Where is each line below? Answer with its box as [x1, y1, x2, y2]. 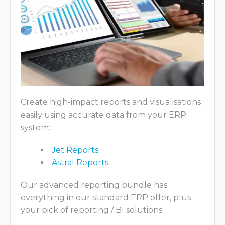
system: [21, 122, 50, 132]
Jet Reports [52, 145, 98, 155]
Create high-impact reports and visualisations [21, 97, 201, 107]
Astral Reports [52, 157, 108, 167]
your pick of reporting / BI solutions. [21, 205, 164, 215]
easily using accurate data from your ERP [21, 109, 186, 120]
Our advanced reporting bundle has [21, 180, 167, 190]
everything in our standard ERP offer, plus [21, 192, 191, 202]
